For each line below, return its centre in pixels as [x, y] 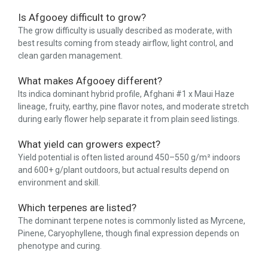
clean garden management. [70, 56]
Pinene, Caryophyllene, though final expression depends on [129, 234]
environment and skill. [59, 183]
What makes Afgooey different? [90, 81]
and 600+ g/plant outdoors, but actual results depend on [124, 170]
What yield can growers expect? [89, 144]
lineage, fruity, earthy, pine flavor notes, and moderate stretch [133, 107]
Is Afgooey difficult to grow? [82, 18]
